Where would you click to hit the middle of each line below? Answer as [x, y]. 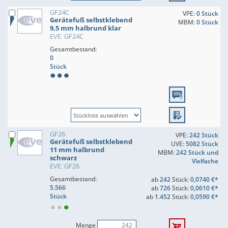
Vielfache [205, 161]
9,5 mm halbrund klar [86, 28]
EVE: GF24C [67, 36]
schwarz [64, 158]
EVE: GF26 [65, 166]
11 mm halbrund [77, 150]
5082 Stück [202, 144]
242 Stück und [197, 152]
